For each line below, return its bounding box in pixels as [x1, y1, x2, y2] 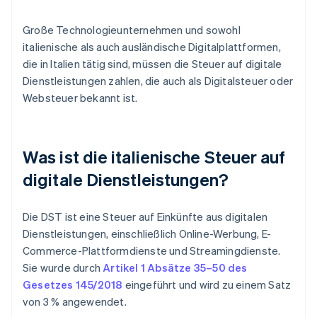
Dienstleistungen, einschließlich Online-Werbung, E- [23, 226, 272, 241]
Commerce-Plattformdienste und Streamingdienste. [23, 243, 281, 258]
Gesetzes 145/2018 [23, 277, 123, 292]
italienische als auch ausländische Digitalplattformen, [23, 40, 281, 54]
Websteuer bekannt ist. [23, 91, 138, 105]
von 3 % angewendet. [23, 294, 127, 309]
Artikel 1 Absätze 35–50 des [103, 260, 248, 275]
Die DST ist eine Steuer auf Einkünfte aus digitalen [23, 209, 268, 224]
